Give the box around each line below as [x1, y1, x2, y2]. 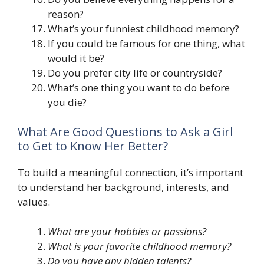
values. [18, 194, 50, 209]
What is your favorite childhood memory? [48, 239, 231, 253]
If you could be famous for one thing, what [48, 37, 245, 51]
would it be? [48, 51, 104, 65]
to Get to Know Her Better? [18, 137, 168, 154]
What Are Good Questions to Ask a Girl [18, 123, 233, 140]
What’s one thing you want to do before [48, 81, 230, 95]
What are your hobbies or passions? [48, 225, 206, 239]
